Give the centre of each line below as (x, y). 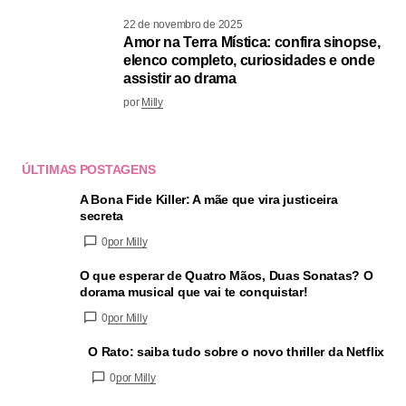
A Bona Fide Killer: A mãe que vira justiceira (209, 199)
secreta (102, 215)
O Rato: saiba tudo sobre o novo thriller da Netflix (236, 351)
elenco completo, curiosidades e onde (249, 60)
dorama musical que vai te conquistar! (194, 291)
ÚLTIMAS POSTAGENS (89, 169)
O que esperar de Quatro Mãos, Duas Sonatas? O (227, 275)
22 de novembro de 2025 (183, 24)
